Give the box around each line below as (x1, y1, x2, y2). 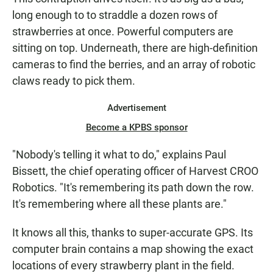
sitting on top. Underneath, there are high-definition (12, 41, 258, 55)
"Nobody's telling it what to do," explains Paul (12, 148, 226, 161)
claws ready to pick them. (12, 74, 135, 88)
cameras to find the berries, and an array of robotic (12, 58, 255, 71)
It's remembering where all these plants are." (12, 197, 227, 211)
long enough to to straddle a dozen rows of (12, 9, 218, 22)
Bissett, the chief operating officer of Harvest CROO (12, 165, 258, 178)
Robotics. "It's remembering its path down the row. (12, 181, 254, 194)
